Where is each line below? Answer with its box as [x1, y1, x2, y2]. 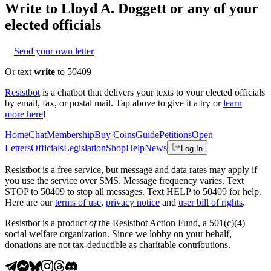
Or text [5, 66, 34, 77]
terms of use [55, 197, 101, 207]
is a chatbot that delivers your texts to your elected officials [42, 87, 265, 97]
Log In [181, 143, 203, 153]
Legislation [64, 142, 106, 153]
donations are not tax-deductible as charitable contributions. [5, 239, 230, 250]
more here [5, 108, 43, 119]
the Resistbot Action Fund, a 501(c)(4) [96, 217, 245, 228]
